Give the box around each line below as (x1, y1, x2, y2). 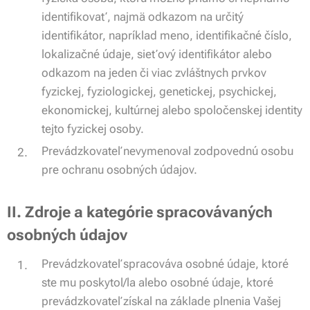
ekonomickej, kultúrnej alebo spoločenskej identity (42, 103, 302, 117)
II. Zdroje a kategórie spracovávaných (7, 203, 273, 221)
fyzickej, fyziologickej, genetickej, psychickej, (42, 84, 277, 98)
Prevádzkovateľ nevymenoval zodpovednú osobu (42, 144, 293, 158)
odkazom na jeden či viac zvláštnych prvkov (42, 66, 266, 80)
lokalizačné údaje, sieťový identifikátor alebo (42, 47, 272, 61)
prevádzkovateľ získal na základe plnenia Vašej (42, 294, 281, 308)
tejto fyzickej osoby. (42, 122, 144, 136)
